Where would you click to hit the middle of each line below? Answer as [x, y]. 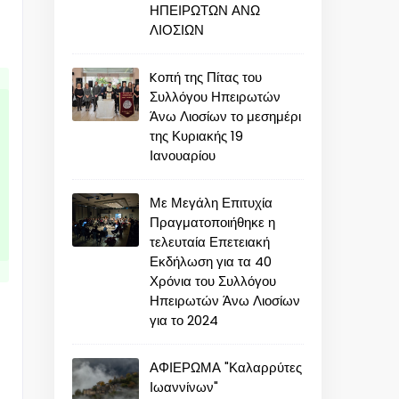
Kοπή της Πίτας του [206, 77]
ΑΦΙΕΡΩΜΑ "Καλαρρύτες [226, 368]
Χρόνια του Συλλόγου [213, 281]
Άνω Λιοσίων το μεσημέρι [225, 117]
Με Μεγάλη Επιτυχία [211, 203]
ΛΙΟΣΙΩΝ [177, 30]
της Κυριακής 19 [196, 136]
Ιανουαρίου [183, 156]
